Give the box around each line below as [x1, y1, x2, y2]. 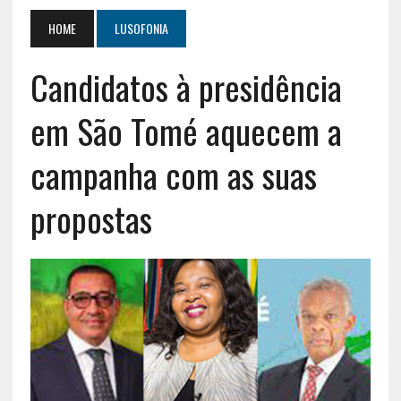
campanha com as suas [30, 149, 317, 200]
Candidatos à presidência [30, 61, 342, 112]
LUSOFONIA [114, 18, 168, 38]
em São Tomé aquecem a [30, 105, 342, 156]
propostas [30, 192, 152, 243]
